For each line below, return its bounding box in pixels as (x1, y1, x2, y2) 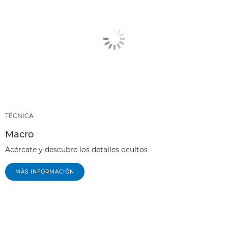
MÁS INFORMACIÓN (15, 168, 74, 176)
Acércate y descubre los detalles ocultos (5, 145, 148, 155)
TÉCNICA (5, 112, 34, 120)
